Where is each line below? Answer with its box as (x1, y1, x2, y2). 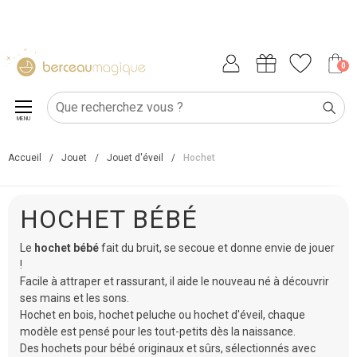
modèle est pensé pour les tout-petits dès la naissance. (20, 325, 296, 338)
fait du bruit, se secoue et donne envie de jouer (99, 241, 335, 254)
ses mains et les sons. (20, 292, 129, 304)
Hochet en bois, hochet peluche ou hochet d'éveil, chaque (20, 308, 305, 321)
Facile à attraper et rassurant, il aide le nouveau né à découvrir (20, 275, 329, 288)
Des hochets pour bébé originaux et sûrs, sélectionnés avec (20, 342, 316, 355)
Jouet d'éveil (107, 152, 163, 163)
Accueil (8, 152, 41, 163)
